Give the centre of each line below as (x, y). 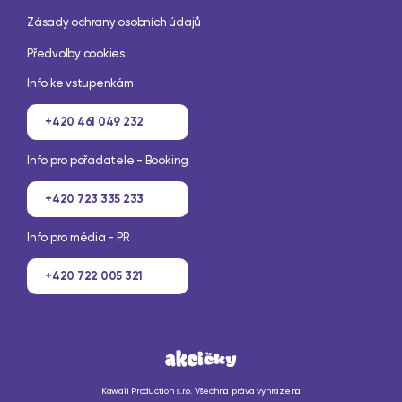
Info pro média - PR (78, 237)
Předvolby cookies (76, 53)
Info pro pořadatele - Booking (108, 160)
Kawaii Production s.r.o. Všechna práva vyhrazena (201, 391)
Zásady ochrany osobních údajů (114, 22)
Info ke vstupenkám (80, 83)
